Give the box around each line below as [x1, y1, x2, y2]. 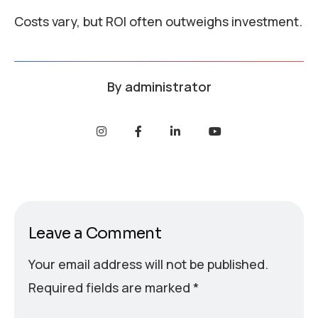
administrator [124, 78, 212, 96]
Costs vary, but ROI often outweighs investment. [14, 13, 302, 31]
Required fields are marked [28, 279, 193, 297]
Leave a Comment [28, 224, 162, 243]
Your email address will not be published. [28, 256, 268, 273]
